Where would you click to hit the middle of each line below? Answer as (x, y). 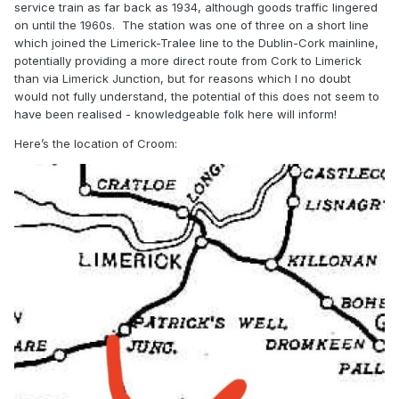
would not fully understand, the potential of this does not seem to (197, 97)
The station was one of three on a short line (245, 25)
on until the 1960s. (65, 25)
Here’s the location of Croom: (96, 144)
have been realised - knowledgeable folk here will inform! (175, 114)
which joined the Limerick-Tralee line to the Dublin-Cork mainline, (196, 43)
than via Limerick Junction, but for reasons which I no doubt (183, 79)
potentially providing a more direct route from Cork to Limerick (188, 61)
